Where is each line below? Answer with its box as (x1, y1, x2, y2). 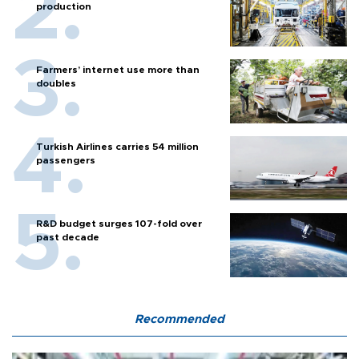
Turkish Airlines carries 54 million (36, 141, 199, 151)
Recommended (135, 313, 224, 325)
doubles (36, 78, 76, 88)
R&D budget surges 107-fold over (36, 218, 202, 228)
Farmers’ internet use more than (36, 64, 200, 75)
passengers (36, 155, 95, 165)
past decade (36, 232, 99, 242)
